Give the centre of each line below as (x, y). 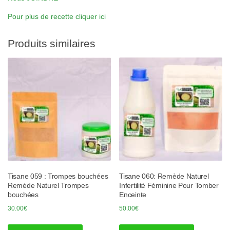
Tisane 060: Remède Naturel (164, 176)
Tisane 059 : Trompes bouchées (58, 176)
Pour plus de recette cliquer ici (57, 16)
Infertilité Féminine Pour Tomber (169, 185)
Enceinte (133, 194)
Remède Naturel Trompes (48, 185)
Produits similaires (52, 44)
